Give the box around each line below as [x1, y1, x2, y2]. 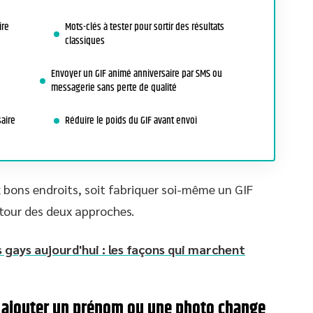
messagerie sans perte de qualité [51, 80, 177, 96]
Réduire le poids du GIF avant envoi [65, 112, 197, 129]
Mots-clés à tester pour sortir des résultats [65, 19, 224, 35]
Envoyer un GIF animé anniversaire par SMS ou [51, 66, 222, 82]
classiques [65, 33, 105, 49]
